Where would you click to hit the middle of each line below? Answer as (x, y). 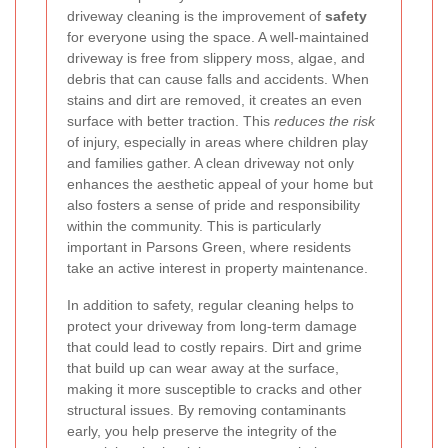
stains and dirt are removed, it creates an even (214, 99)
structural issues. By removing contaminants (206, 409)
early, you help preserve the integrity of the (202, 430)
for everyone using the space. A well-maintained (218, 36)
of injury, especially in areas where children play (217, 141)
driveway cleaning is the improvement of (196, 15)
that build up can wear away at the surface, (203, 367)
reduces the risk (324, 120)
